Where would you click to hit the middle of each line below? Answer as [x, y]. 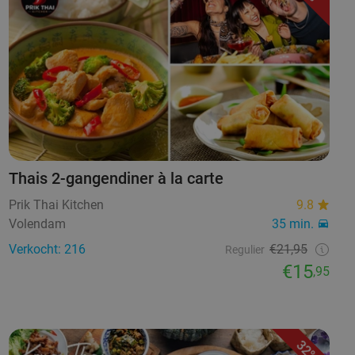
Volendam [37, 224]
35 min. [292, 224]
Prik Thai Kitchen [56, 205]
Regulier [244, 250]
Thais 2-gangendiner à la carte [116, 179]
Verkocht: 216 [47, 250]
